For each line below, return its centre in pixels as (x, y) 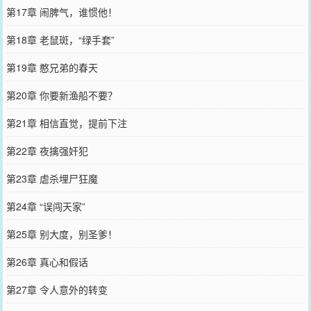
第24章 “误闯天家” (45, 206)
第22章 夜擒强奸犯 (47, 150)
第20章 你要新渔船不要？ (61, 95)
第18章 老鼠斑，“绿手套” (60, 39)
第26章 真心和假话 (47, 261)
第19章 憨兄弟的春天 (52, 67)
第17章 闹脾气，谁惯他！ (61, 11)
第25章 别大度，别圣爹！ (61, 234)
